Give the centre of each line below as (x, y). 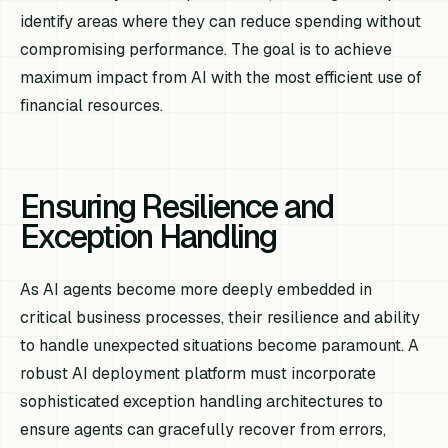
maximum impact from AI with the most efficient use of (221, 78)
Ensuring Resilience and (177, 207)
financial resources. (92, 106)
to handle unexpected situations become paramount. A (220, 346)
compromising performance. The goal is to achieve (206, 50)
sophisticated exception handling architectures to (202, 402)
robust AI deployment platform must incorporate (198, 374)
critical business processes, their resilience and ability (220, 318)
